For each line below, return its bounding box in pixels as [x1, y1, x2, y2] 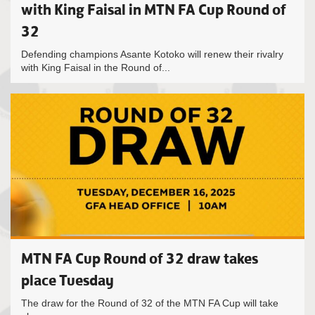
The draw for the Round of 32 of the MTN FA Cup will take [21, 297, 278, 309]
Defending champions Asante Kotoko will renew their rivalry [21, 49, 283, 60]
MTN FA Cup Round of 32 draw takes [21, 249, 258, 268]
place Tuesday [21, 271, 114, 290]
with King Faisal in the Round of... [21, 62, 170, 73]
